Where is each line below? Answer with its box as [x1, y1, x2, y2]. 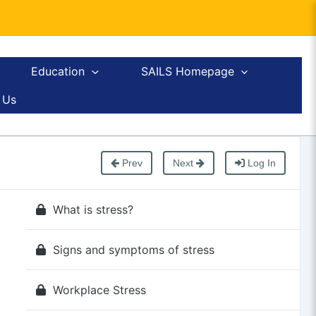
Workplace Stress [52, 282, 146, 297]
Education [31, 64, 85, 79]
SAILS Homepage [140, 64, 234, 79]
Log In [244, 157, 276, 169]
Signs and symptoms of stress [52, 242, 214, 257]
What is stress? [52, 202, 133, 217]
